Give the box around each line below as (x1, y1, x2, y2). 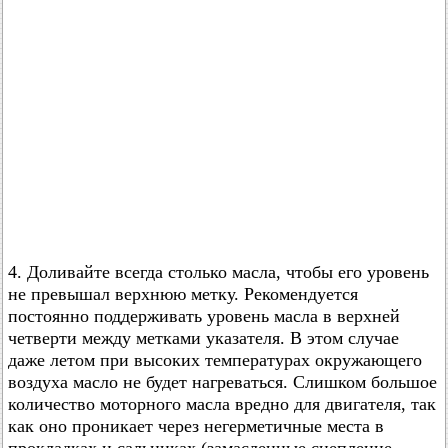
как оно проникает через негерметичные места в (8, 416, 384, 436)
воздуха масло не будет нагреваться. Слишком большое (8, 372, 437, 392)
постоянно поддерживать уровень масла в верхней (8, 306, 400, 326)
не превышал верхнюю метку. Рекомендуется (8, 284, 358, 304)
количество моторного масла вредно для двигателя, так (8, 394, 436, 414)
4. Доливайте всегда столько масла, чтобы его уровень (8, 262, 429, 282)
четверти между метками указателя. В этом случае (8, 328, 399, 348)
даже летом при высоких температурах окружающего (8, 350, 422, 370)
